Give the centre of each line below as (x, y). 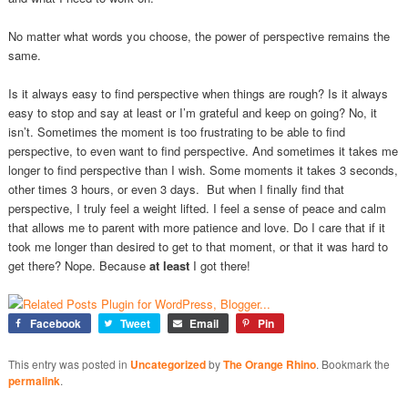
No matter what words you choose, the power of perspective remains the (199, 36)
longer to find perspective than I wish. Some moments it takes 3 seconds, (203, 170)
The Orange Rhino (269, 365)
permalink (34, 381)
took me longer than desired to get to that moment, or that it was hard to (198, 247)
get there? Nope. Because (78, 266)
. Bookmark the (352, 364)
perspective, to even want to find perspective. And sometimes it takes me (203, 151)
